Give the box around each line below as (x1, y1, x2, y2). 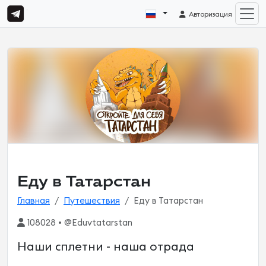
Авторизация (187, 11, 233, 18)
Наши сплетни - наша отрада (17, 241, 194, 253)
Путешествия (64, 197, 120, 205)
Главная (17, 197, 50, 205)
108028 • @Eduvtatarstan (25, 218, 132, 227)
